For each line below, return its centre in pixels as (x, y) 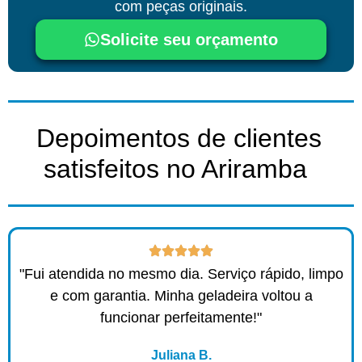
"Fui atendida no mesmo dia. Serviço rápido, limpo (181, 274)
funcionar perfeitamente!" (181, 317)
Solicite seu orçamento (189, 39)
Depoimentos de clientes (179, 138)
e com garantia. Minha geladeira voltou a (181, 295)
